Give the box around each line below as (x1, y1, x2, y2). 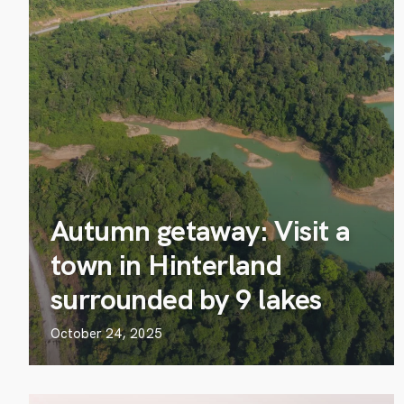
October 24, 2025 (50, 325, 162, 343)
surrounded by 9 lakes (50, 280, 322, 318)
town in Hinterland (50, 246, 282, 284)
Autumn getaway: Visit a (50, 212, 351, 250)
